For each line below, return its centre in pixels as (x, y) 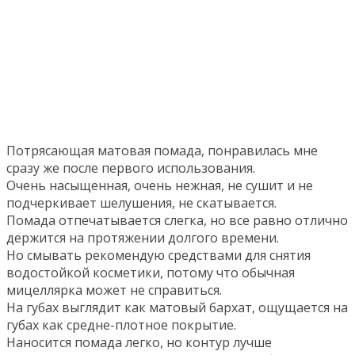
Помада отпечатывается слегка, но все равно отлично (177, 220)
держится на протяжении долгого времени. (143, 238)
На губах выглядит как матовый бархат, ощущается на (177, 307)
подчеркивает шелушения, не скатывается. (141, 203)
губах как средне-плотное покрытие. (121, 325)
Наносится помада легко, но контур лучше (139, 342)
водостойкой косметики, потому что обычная (151, 273)
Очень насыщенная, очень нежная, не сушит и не (160, 185)
